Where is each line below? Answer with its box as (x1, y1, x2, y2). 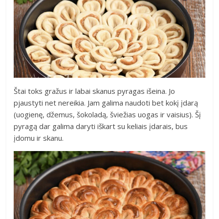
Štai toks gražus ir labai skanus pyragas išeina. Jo (14, 86, 175, 96)
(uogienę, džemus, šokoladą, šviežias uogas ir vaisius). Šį (14, 109, 201, 120)
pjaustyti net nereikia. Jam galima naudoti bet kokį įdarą (14, 98, 198, 108)
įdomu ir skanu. (14, 133, 64, 143)
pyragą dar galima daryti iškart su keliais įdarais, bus (14, 121, 188, 131)
